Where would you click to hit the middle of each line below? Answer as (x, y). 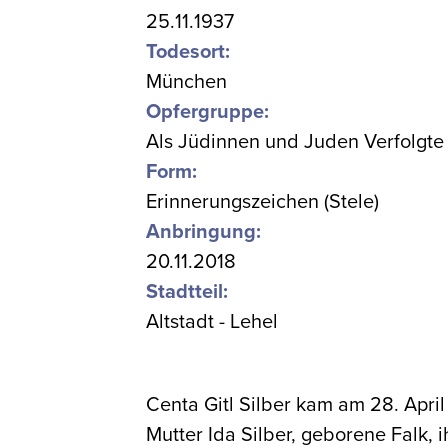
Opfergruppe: (208, 112)
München (187, 82)
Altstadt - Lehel (212, 322)
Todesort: (188, 52)
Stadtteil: (187, 292)
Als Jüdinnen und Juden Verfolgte (295, 142)
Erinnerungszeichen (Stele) (263, 202)
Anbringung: (204, 232)
